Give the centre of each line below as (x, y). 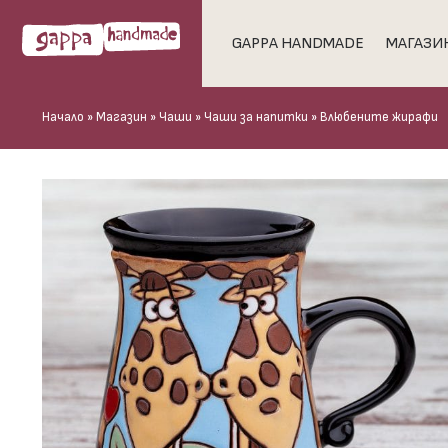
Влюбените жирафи (379, 117)
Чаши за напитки (256, 117)
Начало (63, 117)
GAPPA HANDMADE (297, 43)
